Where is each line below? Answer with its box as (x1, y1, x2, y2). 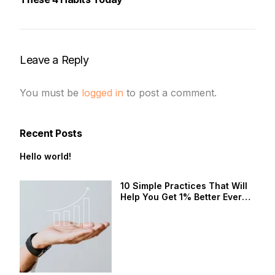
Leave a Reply (20, 53, 89, 66)
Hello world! (20, 151, 72, 162)
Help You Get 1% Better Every (120, 192, 247, 203)
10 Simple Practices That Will (120, 180, 248, 192)
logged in (82, 86, 124, 99)
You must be (20, 86, 82, 99)
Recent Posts (20, 126, 82, 139)
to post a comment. (123, 86, 217, 99)
